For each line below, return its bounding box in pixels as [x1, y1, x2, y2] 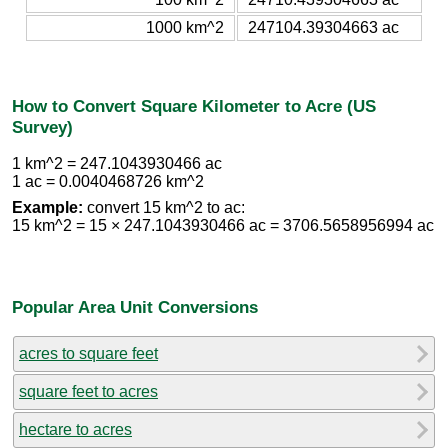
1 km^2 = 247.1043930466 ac [12, 155, 222, 173]
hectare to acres [19, 420, 132, 438]
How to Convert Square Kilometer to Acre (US [12, 95, 376, 116]
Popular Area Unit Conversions [12, 296, 258, 317]
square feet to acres [19, 382, 158, 400]
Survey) [12, 116, 73, 137]
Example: [12, 199, 83, 217]
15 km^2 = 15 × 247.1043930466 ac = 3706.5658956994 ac [12, 217, 434, 235]
